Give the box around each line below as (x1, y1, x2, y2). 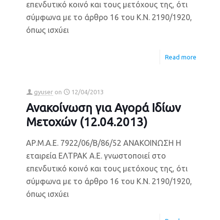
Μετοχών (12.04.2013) (26, 115, 147, 129)
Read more (165, 54, 196, 61)
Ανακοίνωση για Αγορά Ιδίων (26, 101, 181, 115)
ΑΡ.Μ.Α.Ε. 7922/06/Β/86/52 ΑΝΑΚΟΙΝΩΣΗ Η (26, 138, 181, 148)
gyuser (34, 88, 53, 96)
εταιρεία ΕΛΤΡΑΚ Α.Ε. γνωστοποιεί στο (26, 151, 166, 161)
